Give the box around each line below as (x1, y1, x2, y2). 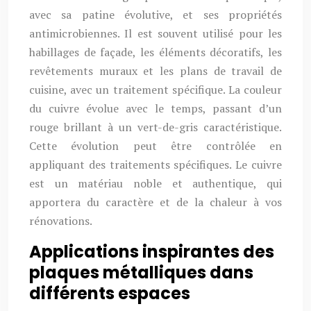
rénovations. (29, 213, 92, 228)
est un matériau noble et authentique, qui (29, 176, 282, 191)
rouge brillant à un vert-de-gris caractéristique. (29, 119, 282, 135)
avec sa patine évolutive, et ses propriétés (29, 7, 282, 22)
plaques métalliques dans (29, 261, 253, 284)
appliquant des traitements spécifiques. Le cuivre (29, 157, 282, 172)
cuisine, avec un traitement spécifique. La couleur (29, 82, 282, 97)
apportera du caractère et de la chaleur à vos (29, 194, 282, 210)
